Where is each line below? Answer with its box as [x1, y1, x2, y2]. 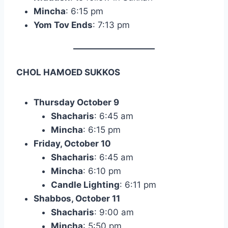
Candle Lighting [51, 180, 120, 190]
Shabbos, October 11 [34, 193, 120, 204]
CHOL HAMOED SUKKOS [16, 67, 120, 78]
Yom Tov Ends [34, 20, 93, 31]
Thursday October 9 [34, 97, 119, 108]
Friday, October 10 [34, 138, 111, 149]
